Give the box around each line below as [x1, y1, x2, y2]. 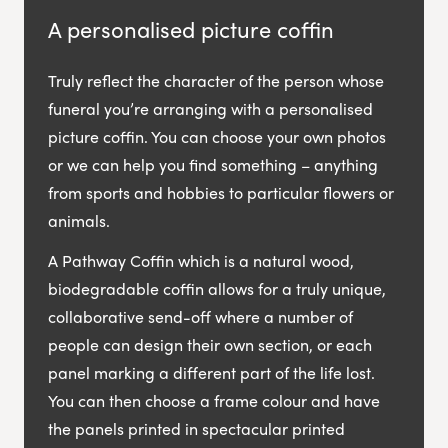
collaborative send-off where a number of [48, 304, 353, 328]
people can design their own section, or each [48, 332, 372, 356]
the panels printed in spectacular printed [48, 416, 345, 440]
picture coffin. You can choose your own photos [48, 124, 386, 148]
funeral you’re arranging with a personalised [48, 96, 373, 120]
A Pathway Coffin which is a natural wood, [48, 248, 354, 272]
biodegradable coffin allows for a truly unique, [48, 276, 386, 300]
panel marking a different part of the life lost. [48, 360, 375, 384]
